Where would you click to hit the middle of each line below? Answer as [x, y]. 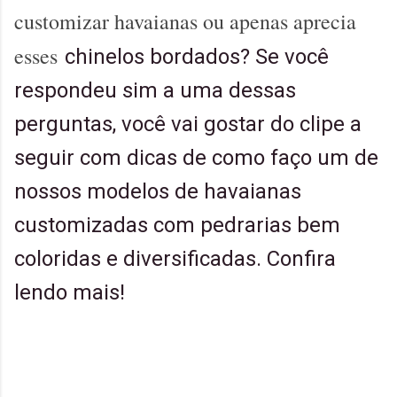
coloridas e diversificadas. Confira [175, 259]
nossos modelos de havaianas [158, 192]
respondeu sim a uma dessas [155, 91]
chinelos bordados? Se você [197, 57]
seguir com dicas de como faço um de [196, 158]
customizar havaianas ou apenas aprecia [185, 22]
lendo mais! [70, 293]
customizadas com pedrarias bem [177, 226]
